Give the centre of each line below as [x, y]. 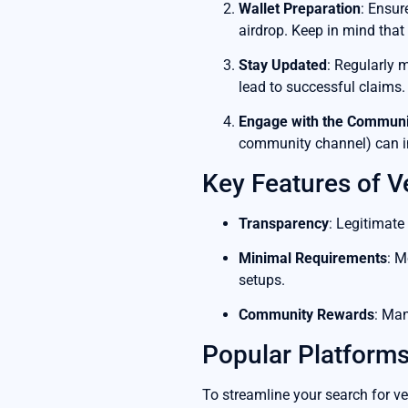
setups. [262, 280]
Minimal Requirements [313, 259]
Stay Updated [283, 65]
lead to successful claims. [322, 87]
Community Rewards [306, 315]
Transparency [284, 223]
